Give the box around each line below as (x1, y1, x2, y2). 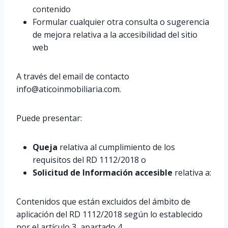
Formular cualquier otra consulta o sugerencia (33, 16, 209, 27)
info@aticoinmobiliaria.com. (16, 83, 125, 95)
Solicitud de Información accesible (33, 167, 173, 178)
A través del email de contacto (16, 71, 129, 82)
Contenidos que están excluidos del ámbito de (16, 196, 190, 207)
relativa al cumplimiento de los (60, 141, 175, 153)
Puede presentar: (16, 112, 82, 124)
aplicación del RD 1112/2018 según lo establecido (16, 209, 203, 220)
